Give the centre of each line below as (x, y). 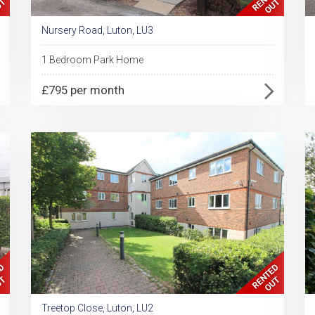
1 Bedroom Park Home (92, 60)
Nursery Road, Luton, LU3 (97, 30)
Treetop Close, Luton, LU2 (97, 308)
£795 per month (83, 90)
